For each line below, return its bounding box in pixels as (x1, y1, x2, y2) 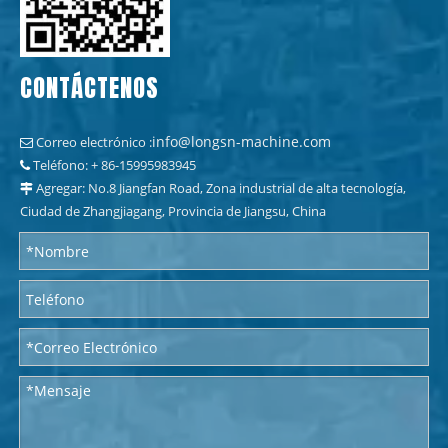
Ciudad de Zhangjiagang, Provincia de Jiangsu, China (20, 202, 326, 220)
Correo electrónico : (36, 133, 152, 151)
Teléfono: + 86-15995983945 (33, 156, 196, 174)
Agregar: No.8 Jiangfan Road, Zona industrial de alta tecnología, (36, 179, 406, 197)
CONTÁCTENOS (20, 70, 159, 106)
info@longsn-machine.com (152, 132, 331, 151)
